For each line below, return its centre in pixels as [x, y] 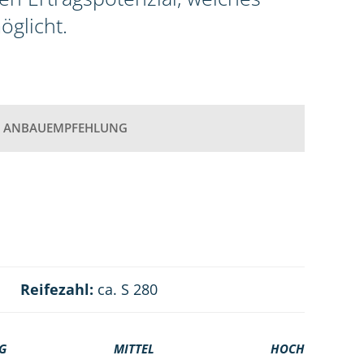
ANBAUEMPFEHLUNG [66, 128]
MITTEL [134, 349]
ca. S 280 [125, 290]
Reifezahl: [56, 290]
